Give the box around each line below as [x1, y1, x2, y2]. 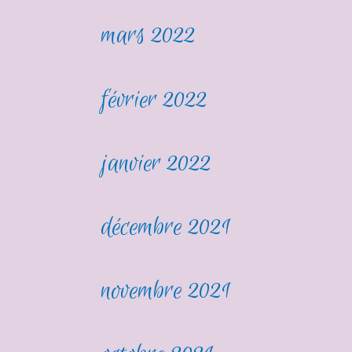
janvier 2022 [101, 146, 212, 181]
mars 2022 [101, 19, 196, 53]
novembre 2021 [101, 273, 232, 308]
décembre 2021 [101, 210, 232, 244]
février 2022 [101, 82, 208, 117]
